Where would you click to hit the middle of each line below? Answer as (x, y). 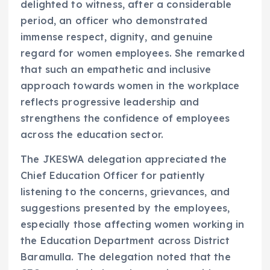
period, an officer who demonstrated (114, 21)
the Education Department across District (125, 241)
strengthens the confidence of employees (125, 118)
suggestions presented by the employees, (125, 208)
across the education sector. (92, 135)
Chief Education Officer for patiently (113, 176)
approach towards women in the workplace (130, 86)
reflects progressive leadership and (110, 102)
